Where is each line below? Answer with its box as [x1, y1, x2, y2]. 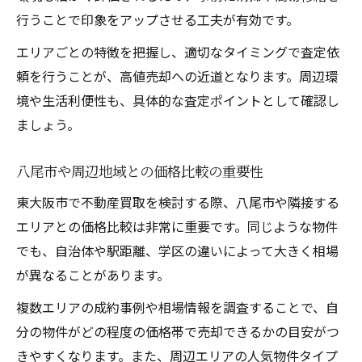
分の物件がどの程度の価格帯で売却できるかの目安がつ [16, 321, 339, 341]
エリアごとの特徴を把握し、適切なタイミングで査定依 [16, 41, 339, 61]
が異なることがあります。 [16, 264, 170, 284]
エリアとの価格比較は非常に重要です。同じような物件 [16, 216, 338, 236]
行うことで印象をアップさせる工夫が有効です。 [16, 9, 299, 29]
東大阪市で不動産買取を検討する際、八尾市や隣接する [16, 192, 339, 212]
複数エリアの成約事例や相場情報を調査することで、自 [16, 297, 339, 317]
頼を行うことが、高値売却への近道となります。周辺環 [16, 65, 338, 86]
